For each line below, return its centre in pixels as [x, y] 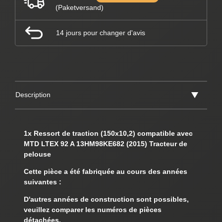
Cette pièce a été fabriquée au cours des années [105, 172]
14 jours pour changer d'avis [101, 32]
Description [33, 95]
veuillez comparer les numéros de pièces [92, 210]
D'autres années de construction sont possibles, [106, 199]
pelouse [37, 154]
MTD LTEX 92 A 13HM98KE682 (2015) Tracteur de [105, 144]
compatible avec [164, 134]
